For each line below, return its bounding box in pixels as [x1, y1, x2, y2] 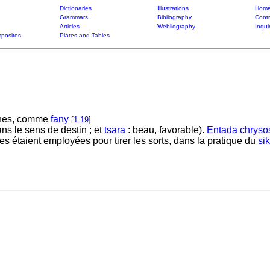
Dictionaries [59, 5, 92, 11]
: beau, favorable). [125, 125, 207, 135]
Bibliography [157, 14, 192, 20]
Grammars [59, 14, 88, 20]
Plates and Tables [59, 32, 110, 39]
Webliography [157, 23, 195, 30]
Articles [59, 23, 80, 30]
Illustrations [157, 5, 189, 11]
